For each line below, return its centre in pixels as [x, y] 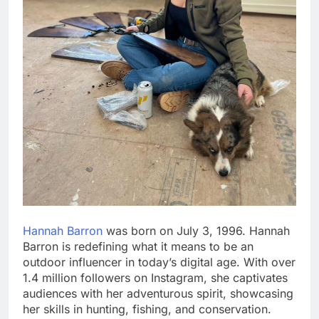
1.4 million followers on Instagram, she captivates [155, 278]
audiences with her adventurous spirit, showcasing [158, 294]
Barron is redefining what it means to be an [138, 247]
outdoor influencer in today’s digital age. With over [159, 262]
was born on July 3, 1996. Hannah [196, 231]
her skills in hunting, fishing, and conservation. [147, 309]
